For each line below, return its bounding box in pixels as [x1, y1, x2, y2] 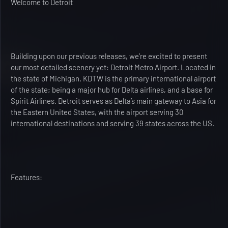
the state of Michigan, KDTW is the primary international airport [11, 74, 216, 83]
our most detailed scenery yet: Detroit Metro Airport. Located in [11, 63, 216, 72]
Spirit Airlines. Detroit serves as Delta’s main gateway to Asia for [11, 96, 216, 105]
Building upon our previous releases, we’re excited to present [11, 51, 207, 61]
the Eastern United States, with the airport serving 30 [11, 107, 183, 117]
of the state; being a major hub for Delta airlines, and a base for [11, 85, 213, 94]
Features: [11, 173, 42, 182]
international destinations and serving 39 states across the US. [11, 119, 214, 128]
